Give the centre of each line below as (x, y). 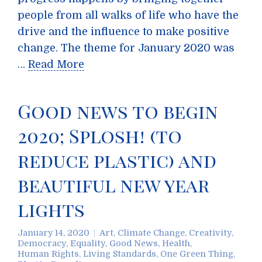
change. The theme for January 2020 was (126, 48)
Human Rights (48, 254)
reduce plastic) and (117, 160)
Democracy (42, 243)
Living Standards (120, 254)
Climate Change (151, 233)
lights (51, 209)
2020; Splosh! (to (100, 135)
